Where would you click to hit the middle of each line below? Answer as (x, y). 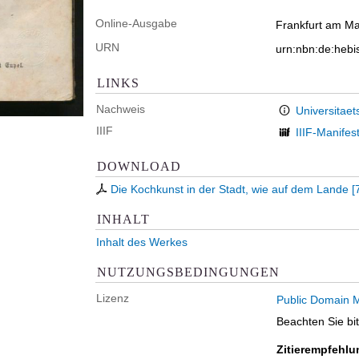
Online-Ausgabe (136, 23)
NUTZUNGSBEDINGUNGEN (188, 272)
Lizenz (113, 298)
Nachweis (121, 109)
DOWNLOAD (139, 166)
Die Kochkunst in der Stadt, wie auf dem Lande (230, 189)
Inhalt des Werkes (142, 242)
